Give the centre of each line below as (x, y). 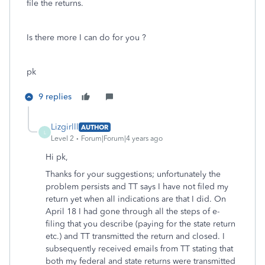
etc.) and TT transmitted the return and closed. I (135, 236)
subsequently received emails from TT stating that (139, 249)
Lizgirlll (65, 127)
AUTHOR (95, 127)
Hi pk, (57, 157)
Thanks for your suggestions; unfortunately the (133, 174)
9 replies (55, 97)
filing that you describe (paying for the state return (140, 224)
